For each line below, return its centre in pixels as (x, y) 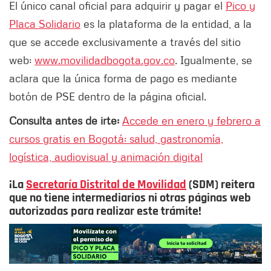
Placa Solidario (45, 24)
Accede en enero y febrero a (191, 121)
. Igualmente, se (214, 60)
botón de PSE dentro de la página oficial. (109, 96)
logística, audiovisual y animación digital (106, 157)
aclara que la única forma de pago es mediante (123, 78)
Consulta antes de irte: (66, 121)
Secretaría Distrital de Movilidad (106, 185)
